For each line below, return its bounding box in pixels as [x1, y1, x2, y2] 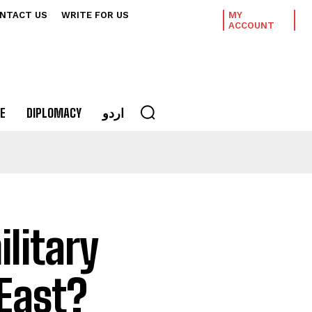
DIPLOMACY [26, 105, 81, 120]
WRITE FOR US [61, 10, 129, 20]
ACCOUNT [228, 20, 274, 31]
